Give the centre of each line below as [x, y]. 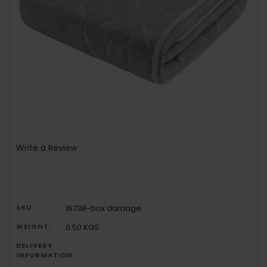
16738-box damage [104, 208]
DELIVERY [35, 245]
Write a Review [47, 148]
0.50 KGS [83, 227]
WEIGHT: [34, 226]
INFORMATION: [46, 255]
